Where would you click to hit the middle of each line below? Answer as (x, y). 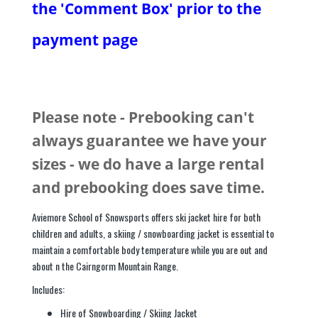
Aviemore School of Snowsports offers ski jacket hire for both (146, 217)
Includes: (48, 289)
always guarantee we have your (149, 141)
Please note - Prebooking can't (143, 117)
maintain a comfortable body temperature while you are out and (150, 250)
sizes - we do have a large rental (148, 164)
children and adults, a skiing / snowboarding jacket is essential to (153, 233)
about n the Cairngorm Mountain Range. (105, 266)
